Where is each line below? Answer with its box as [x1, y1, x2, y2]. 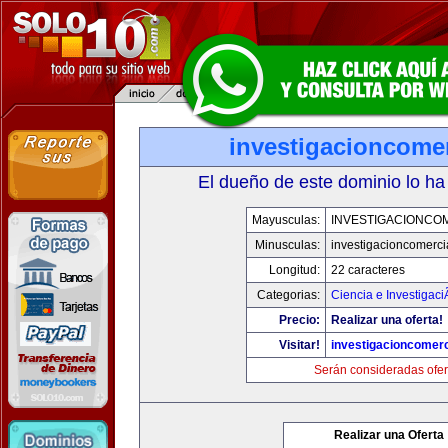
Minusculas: [254, 238, 320, 252]
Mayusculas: [251, 213, 320, 227]
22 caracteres [330, 263, 405, 277]
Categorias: [256, 288, 320, 302]
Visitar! [278, 338, 320, 352]
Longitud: [268, 263, 320, 277]
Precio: [278, 313, 320, 327]
